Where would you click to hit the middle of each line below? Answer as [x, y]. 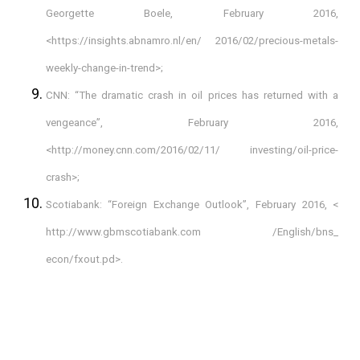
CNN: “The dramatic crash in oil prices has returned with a [192, 95]
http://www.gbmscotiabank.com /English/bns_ [192, 232]
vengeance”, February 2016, [192, 123]
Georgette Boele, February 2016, [192, 13]
